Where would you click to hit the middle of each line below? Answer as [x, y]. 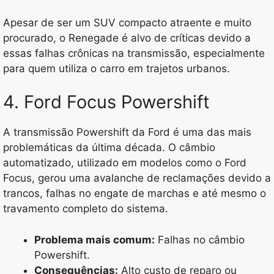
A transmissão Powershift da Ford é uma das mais [127, 132]
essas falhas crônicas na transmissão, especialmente [134, 53]
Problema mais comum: [94, 239]
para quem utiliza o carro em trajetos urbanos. [117, 68]
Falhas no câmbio [200, 239]
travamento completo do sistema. [86, 209]
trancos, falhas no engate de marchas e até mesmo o [135, 194]
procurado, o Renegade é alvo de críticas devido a [127, 38]
